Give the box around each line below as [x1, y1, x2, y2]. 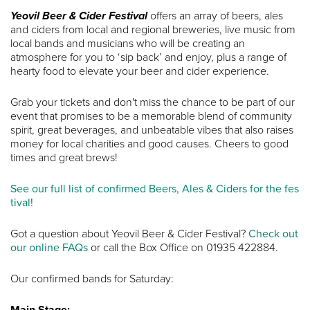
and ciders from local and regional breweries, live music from [10, 22, 295, 37]
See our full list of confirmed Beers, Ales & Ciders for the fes [10, 181, 299, 196]
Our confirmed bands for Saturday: [10, 271, 174, 286]
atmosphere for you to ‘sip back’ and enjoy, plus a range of [10, 50, 286, 64]
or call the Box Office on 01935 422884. [88, 240, 278, 255]
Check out [248, 226, 298, 241]
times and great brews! [10, 150, 118, 165]
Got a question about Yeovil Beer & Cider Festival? [10, 226, 248, 241]
